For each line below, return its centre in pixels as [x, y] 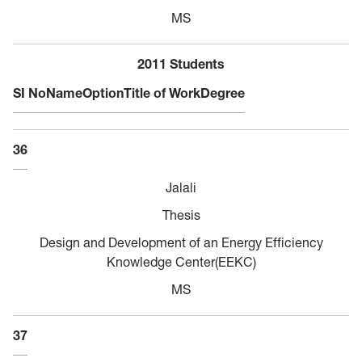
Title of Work [162, 93]
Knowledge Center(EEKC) [181, 261]
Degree [223, 93]
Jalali [181, 187]
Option [103, 93]
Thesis [181, 215]
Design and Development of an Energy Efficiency [181, 242]
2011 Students [181, 63]
